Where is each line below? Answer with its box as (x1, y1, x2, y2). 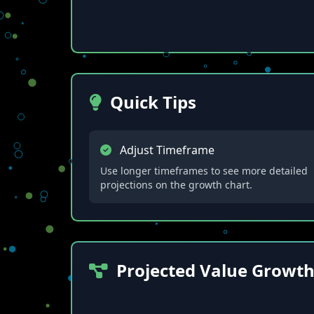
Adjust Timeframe (119, 142, 214, 158)
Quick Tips (109, 90, 196, 114)
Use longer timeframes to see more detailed (100, 164, 308, 177)
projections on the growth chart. (100, 178, 252, 191)
